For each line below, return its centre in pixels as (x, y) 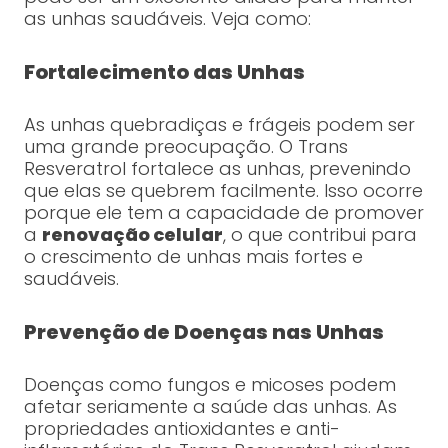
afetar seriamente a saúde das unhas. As (210, 407)
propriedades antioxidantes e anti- (181, 429)
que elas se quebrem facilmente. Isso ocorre (223, 191)
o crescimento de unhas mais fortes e (193, 257)
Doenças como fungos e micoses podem (209, 385)
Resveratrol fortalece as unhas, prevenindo (217, 169)
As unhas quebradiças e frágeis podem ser (219, 125)
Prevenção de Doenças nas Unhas (203, 332)
